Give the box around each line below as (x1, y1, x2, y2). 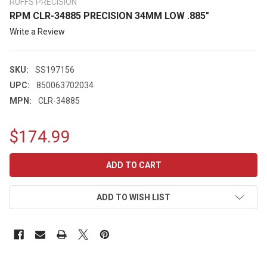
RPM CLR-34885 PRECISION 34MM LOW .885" (10, 10, 209, 22)
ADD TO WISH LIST (97, 192, 170, 202)
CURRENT (10, 154, 49, 164)
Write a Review (10, 26, 65, 36)
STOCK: (10, 166, 41, 176)
